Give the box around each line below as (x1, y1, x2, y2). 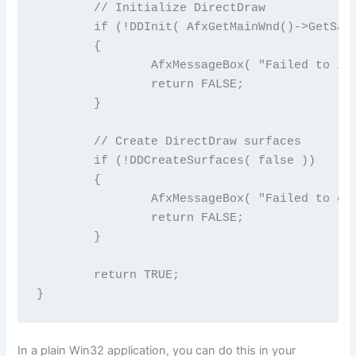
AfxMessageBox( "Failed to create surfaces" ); (36, 192, 151, 206)
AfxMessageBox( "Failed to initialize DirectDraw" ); (36, 59, 151, 72)
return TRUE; (36, 269, 94, 282)
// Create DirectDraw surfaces (36, 135, 94, 149)
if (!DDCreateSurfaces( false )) (36, 154, 94, 168)
